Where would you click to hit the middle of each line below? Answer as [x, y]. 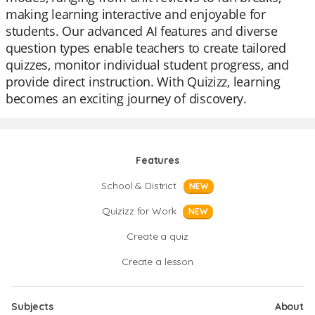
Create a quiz [157, 236]
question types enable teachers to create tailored [146, 48]
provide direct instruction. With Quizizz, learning [143, 82]
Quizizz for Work [139, 211]
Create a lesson [157, 262]
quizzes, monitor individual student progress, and [147, 65]
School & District [139, 186]
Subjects [32, 307]
